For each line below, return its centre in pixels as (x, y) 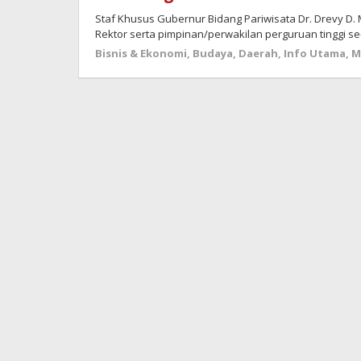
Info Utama (315, 53)
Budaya (213, 53)
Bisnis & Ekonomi (141, 53)
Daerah (258, 53)
